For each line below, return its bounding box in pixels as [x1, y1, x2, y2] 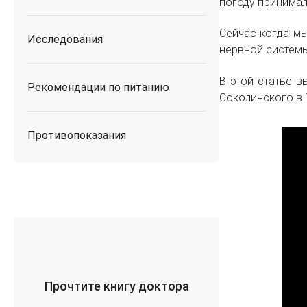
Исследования [27, 33, 103, 46]
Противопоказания [27, 129, 126, 142]
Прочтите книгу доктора [44, 279, 189, 293]
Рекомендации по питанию [27, 81, 169, 94]
